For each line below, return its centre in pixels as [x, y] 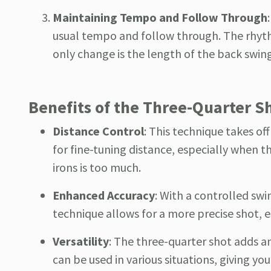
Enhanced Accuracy [104, 195]
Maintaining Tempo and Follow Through [160, 18]
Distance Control [98, 131]
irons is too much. [97, 168]
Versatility [81, 241]
